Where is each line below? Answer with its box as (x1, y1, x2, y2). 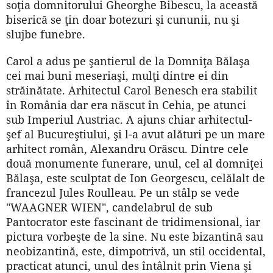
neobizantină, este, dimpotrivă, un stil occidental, (6, 243, 266, 258)
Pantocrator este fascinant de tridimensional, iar (6, 214, 260, 229)
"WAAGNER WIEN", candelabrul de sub (6, 199, 213, 214)
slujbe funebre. (6, 26, 85, 41)
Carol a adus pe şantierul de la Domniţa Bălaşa (6, 53, 250, 68)
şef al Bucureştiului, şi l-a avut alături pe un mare (6, 126, 265, 141)
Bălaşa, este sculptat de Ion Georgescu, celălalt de (6, 170, 265, 185)
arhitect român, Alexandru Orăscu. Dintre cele (6, 141, 249, 156)
